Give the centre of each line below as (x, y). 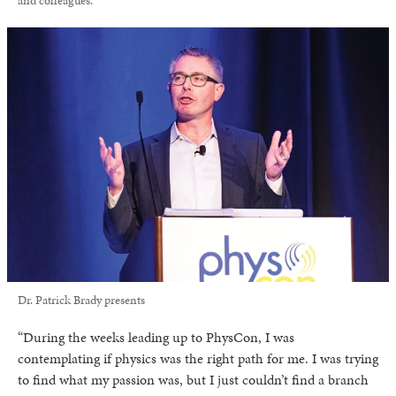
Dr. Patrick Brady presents (81, 301)
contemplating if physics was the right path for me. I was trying (198, 359)
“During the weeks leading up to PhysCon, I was (156, 338)
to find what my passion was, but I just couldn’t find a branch (193, 380)
